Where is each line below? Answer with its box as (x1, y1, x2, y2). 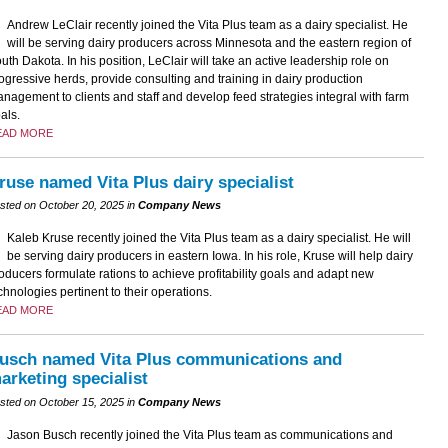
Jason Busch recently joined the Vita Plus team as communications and (6, 427, 393, 442)
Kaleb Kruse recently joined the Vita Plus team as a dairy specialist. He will (6, 231, 411, 246)
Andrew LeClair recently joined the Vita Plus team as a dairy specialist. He (6, 18, 408, 33)
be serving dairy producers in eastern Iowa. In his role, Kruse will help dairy (6, 249, 413, 264)
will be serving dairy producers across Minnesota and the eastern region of (6, 36, 411, 51)
